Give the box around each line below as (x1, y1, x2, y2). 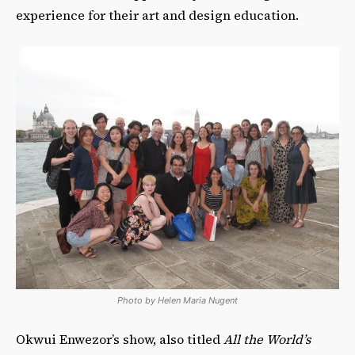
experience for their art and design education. (16, 6, 299, 24)
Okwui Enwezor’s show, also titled (16, 330, 223, 348)
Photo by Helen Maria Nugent (117, 294, 238, 306)
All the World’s (223, 330, 311, 348)
